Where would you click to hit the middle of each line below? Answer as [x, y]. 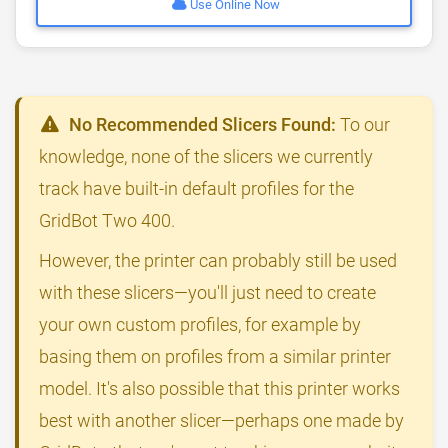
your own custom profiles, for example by [200, 325]
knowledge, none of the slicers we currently [206, 157]
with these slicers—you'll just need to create [207, 293]
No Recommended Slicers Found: [203, 125]
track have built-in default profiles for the [196, 189]
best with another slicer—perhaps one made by [221, 421]
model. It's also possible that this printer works [219, 389]
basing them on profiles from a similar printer [215, 357]
